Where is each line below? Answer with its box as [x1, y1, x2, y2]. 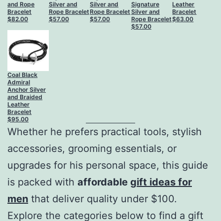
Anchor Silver [7, 86, 46, 94]
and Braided [7, 93, 42, 101]
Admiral [7, 78, 30, 86]
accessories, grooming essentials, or [7, 143, 177, 155]
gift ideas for [130, 176, 192, 188]
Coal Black [7, 71, 37, 79]
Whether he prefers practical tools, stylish [7, 126, 202, 138]
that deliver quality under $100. [28, 193, 177, 205]
